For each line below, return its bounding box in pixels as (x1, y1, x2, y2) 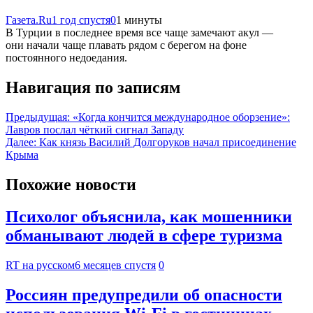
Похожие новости (6, 175, 136, 194)
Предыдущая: (6, 110, 70, 123)
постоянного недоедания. (6, 51, 127, 64)
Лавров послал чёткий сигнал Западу (6, 123, 184, 136)
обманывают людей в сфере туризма (6, 226, 282, 245)
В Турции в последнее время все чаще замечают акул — (6, 26, 273, 38)
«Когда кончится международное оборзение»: (73, 110, 290, 123)
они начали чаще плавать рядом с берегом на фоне (6, 38, 247, 51)
